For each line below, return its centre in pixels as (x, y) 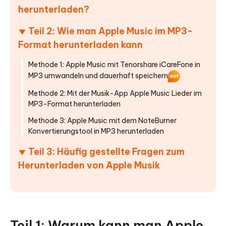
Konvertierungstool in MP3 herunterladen (96, 131)
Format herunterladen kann (80, 45)
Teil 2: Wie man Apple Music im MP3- (110, 31)
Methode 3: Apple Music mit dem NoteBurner (102, 121)
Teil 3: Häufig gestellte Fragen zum (106, 152)
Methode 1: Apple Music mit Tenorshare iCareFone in (114, 65)
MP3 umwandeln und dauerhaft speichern (98, 75)
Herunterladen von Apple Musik (89, 165)
